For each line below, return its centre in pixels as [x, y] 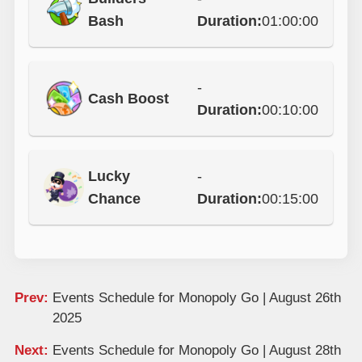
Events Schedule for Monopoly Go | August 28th [196, 351]
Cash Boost [128, 99]
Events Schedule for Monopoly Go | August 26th [196, 297]
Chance [114, 199]
